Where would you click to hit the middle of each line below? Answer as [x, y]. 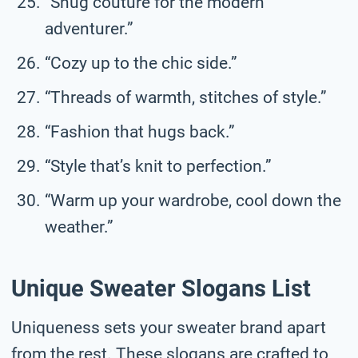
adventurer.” [89, 28]
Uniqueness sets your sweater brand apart [169, 327]
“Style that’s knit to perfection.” [158, 166]
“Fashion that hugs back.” [140, 131]
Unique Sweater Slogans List [161, 289]
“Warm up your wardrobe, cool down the [193, 200]
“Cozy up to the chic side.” [141, 63]
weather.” [79, 227]
